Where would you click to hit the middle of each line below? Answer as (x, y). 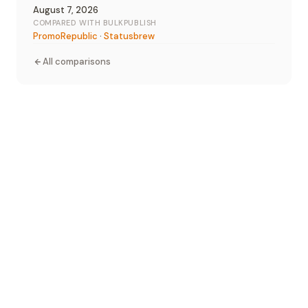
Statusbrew (129, 36)
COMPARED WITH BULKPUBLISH (95, 23)
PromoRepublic (65, 36)
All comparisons (77, 62)
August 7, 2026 (66, 10)
